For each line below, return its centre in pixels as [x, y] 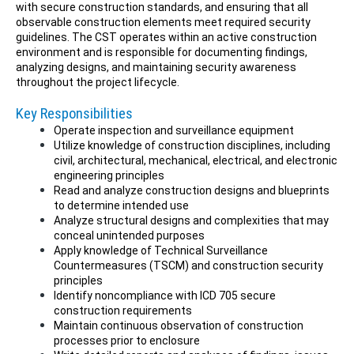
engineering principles [109, 175]
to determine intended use [121, 205]
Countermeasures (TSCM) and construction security [188, 265]
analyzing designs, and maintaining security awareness [156, 67]
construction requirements [123, 311]
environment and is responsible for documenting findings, [162, 52]
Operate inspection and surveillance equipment [174, 130]
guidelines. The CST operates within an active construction [166, 37]
